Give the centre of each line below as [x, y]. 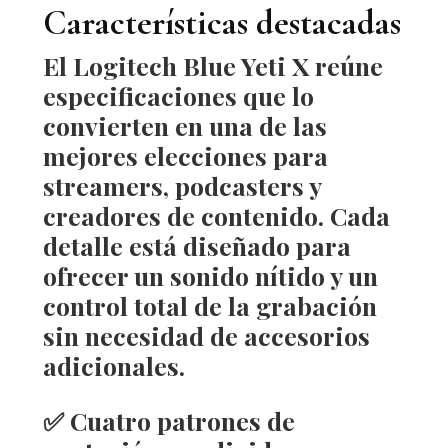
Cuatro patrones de [182, 420]
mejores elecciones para [185, 155]
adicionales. [113, 365]
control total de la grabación [209, 305]
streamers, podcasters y [181, 185]
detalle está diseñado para [196, 245]
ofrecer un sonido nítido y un [210, 275]
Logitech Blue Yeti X [190, 65]
